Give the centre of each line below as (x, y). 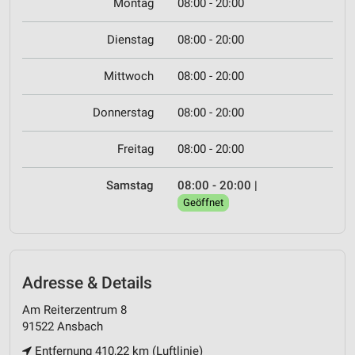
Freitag (136, 149)
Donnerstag (123, 112)
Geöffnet (203, 202)
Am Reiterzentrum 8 (74, 310)
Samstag (130, 185)
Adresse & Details (87, 282)
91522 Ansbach (63, 327)
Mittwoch (129, 76)
